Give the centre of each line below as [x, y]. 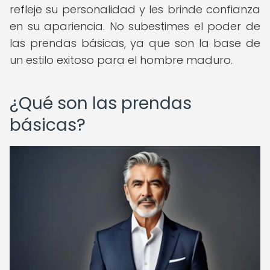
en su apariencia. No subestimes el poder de [135, 26]
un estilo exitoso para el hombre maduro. [121, 60]
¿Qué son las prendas [101, 103]
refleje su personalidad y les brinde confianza [135, 9]
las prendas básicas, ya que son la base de [135, 43]
